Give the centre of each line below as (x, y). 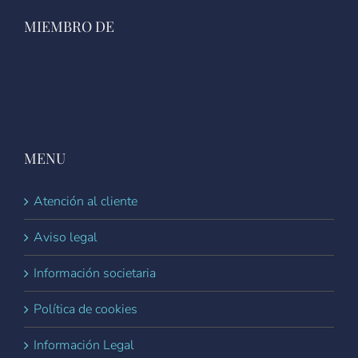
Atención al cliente (86, 201)
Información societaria (95, 273)
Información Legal (84, 345)
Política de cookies (86, 309)
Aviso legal (66, 237)
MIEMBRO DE (69, 26)
